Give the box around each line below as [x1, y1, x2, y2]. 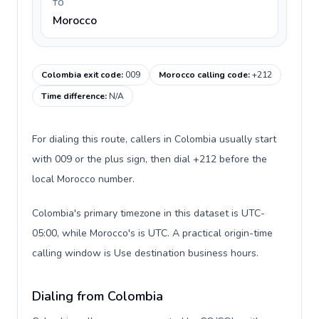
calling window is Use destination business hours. [32, 246, 258, 260]
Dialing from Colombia [32, 288, 163, 305]
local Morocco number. [32, 172, 135, 186]
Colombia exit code [41, 69, 121, 80]
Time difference [41, 90, 105, 102]
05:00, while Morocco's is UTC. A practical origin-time [32, 226, 273, 240]
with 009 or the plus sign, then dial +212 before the [32, 152, 267, 166]
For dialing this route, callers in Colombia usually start [32, 132, 276, 146]
